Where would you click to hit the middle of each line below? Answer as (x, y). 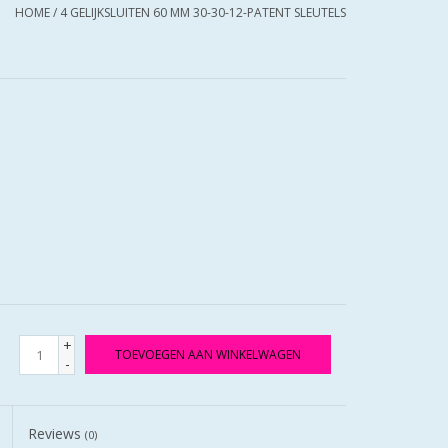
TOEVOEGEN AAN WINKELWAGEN (208, 354)
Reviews (57, 433)
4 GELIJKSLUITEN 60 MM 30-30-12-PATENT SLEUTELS (203, 12)
